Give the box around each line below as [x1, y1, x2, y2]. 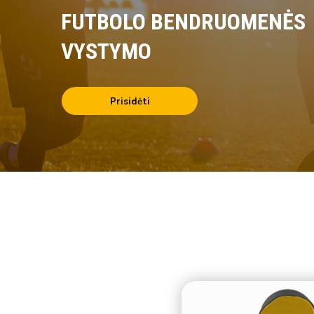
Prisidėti [109, 95, 150, 107]
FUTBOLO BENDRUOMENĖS [61, 8, 306, 35]
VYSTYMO [61, 37, 151, 64]
